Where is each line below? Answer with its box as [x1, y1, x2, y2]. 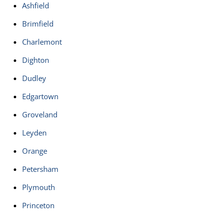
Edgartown [22, 91, 58, 102]
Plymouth [22, 182, 55, 192]
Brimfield [22, 19, 54, 29]
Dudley [22, 73, 46, 83]
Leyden [22, 128, 47, 138]
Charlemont [22, 37, 62, 47]
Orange [22, 146, 47, 156]
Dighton [22, 55, 49, 65]
